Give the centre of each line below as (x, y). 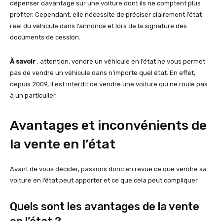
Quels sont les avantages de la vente (105, 207)
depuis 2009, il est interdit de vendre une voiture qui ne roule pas (109, 84)
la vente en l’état (63, 144)
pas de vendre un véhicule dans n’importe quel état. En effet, (103, 73)
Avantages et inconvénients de (108, 126)
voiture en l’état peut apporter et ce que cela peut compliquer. (104, 181)
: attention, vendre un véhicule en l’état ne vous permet (120, 62)
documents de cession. (45, 37)
